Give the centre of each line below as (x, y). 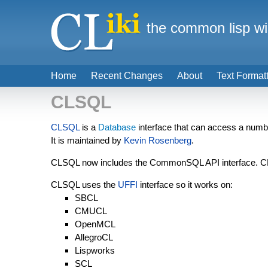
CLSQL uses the (84, 185)
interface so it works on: (185, 185)
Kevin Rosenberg (158, 140)
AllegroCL (94, 237)
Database (117, 127)
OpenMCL (95, 224)
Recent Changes (127, 76)
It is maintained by (87, 140)
